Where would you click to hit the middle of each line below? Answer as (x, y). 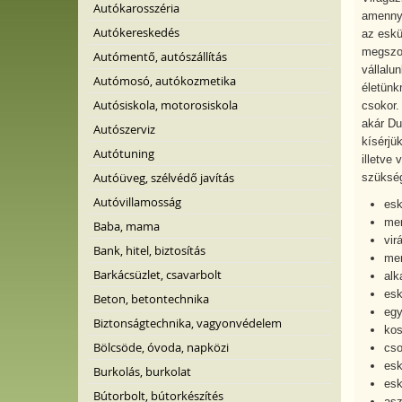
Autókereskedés (136, 32)
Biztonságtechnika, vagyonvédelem (188, 323)
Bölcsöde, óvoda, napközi (161, 347)
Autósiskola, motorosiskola (166, 105)
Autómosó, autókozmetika (165, 81)
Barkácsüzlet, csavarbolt (157, 275)
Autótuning (124, 153)
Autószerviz (124, 129)
